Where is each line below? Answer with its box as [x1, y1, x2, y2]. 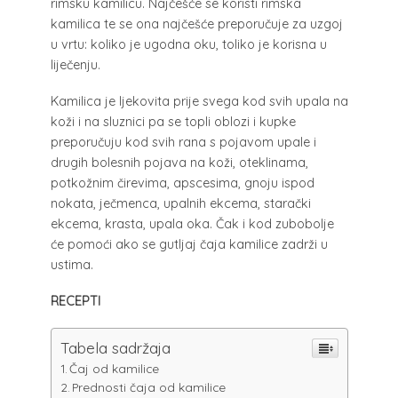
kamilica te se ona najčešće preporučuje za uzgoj [50, 15, 343, 32]
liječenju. [50, 56, 100, 73]
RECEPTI [50, 292, 100, 309]
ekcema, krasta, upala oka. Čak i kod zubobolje [50, 215, 334, 232]
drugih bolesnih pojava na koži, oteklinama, [50, 154, 308, 171]
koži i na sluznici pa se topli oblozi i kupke [50, 113, 296, 130]
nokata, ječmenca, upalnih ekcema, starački [50, 195, 311, 211]
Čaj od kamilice [69, 360, 160, 376]
